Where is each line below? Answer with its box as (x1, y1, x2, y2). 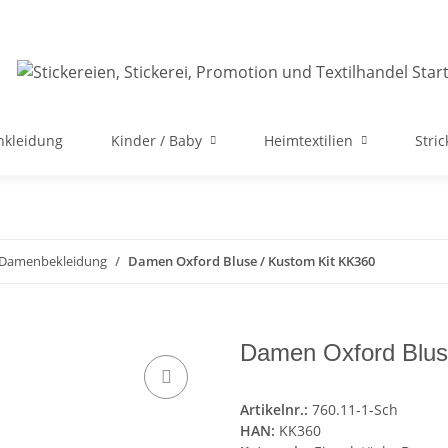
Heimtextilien (264, 131, 353, 150)
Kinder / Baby (111, 131, 202, 150)
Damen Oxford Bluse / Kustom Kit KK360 (128, 252, 375, 270)
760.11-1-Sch (312, 400, 398, 420)
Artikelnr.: (240, 400, 312, 420)
